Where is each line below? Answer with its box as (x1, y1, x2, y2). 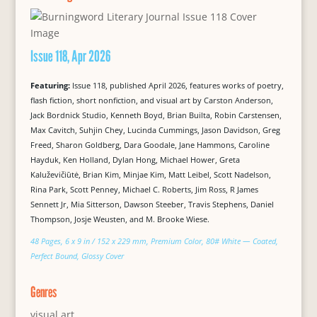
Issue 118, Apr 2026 (30, 47, 111, 66)
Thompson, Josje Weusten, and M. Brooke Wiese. (30, 214, 209, 225)
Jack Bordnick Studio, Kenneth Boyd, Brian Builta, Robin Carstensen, (30, 110, 282, 121)
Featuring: (30, 80, 72, 91)
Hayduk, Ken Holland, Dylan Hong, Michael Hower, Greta (30, 154, 240, 166)
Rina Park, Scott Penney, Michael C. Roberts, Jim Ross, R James (30, 184, 258, 195)
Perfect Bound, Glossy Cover (30, 250, 124, 262)
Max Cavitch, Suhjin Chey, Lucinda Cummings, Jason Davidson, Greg (30, 125, 280, 136)
